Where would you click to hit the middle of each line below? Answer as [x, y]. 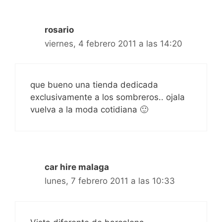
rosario [59, 29]
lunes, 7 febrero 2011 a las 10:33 [110, 181]
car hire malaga [77, 167]
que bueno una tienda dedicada [94, 85]
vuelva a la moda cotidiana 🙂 [89, 110]
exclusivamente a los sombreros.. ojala [108, 97]
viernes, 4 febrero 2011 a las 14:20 [113, 43]
